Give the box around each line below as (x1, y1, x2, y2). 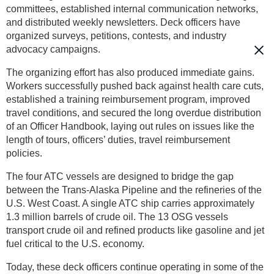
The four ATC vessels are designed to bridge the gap (6, 171, 234, 182)
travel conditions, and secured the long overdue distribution (6, 108, 261, 119)
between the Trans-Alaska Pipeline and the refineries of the (6, 185, 262, 196)
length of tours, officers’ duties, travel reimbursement (6, 135, 230, 146)
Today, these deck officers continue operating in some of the (6, 262, 264, 273)
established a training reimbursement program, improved (6, 94, 250, 105)
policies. (6, 148, 42, 159)
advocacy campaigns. (6, 44, 100, 55)
